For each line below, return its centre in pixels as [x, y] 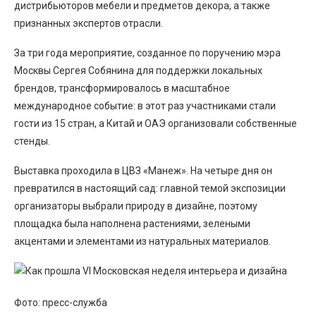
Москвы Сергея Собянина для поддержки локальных [138, 71]
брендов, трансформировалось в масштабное [122, 88]
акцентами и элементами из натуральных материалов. [142, 241]
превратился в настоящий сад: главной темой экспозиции [150, 188]
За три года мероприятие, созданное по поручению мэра [147, 53]
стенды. [32, 141]
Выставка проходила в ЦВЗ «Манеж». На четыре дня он [143, 171]
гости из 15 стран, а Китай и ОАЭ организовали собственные [156, 123]
